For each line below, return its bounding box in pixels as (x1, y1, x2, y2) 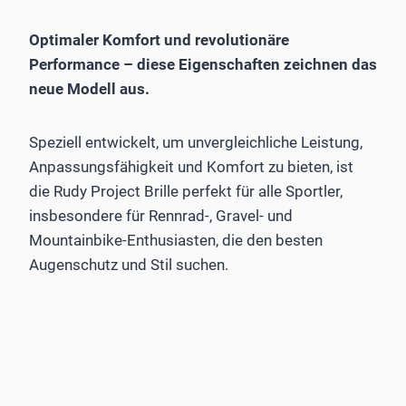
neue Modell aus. (29, 79, 150, 98)
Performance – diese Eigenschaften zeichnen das (29, 54, 377, 73)
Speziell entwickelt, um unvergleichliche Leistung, (29, 132, 362, 151)
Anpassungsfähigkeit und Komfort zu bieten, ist (29, 157, 353, 176)
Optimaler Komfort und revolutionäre (29, 30, 289, 49)
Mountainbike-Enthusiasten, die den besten (29, 230, 323, 249)
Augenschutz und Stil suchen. (29, 255, 228, 274)
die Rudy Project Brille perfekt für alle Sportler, (29, 181, 343, 200)
